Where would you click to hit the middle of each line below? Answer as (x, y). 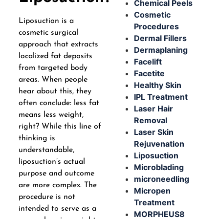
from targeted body (53, 68)
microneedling (162, 179)
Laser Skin (154, 132)
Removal (151, 120)
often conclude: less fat (59, 103)
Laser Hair (153, 108)
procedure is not (47, 197)
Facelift (148, 61)
